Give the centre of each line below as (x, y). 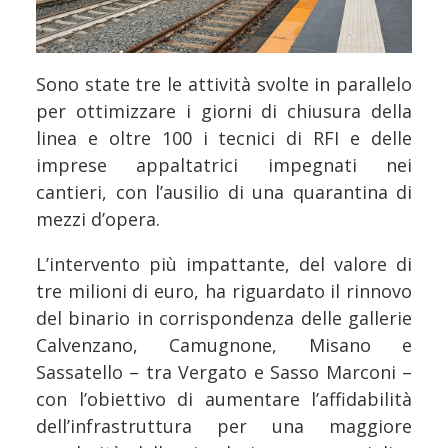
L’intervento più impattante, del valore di (224, 264)
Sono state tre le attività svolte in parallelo (224, 84)
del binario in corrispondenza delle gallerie (224, 318)
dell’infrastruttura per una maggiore (224, 426)
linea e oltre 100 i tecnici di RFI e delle (224, 138)
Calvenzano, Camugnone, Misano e (224, 345)
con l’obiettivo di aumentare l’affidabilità (224, 399)
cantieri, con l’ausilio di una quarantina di (224, 192)
